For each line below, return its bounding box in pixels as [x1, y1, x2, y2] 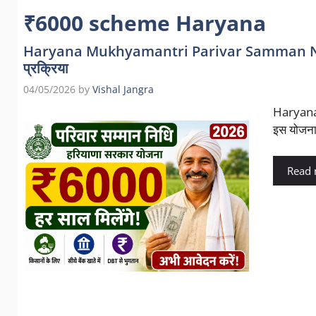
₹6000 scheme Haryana [23, 8, 266, 37]
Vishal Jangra [92, 83, 154, 97]
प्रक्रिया [23, 59, 68, 78]
